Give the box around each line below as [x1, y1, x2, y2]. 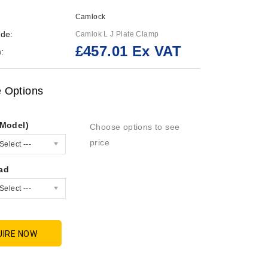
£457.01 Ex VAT [75, 42, 182, 59]
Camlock [75, 12, 106, 21]
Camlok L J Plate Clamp [75, 29, 159, 38]
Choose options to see [89, 121, 180, 132]
